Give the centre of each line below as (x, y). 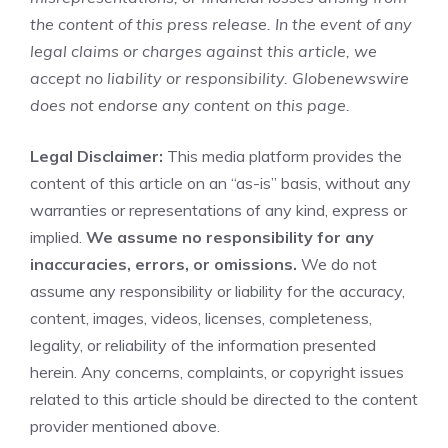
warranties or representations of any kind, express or (218, 210)
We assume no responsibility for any (230, 237)
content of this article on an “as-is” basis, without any (220, 183)
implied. (58, 237)
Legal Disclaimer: (96, 156)
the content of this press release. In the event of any (221, 24)
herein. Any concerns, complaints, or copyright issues (217, 372)
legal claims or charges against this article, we (203, 51)
